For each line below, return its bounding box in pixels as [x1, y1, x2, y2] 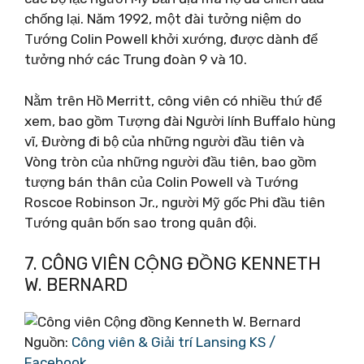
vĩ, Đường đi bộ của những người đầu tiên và [24, 132, 305, 149]
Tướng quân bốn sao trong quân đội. [24, 214, 257, 231]
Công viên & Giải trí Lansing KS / [71, 334, 275, 350]
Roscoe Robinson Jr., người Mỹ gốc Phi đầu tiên [24, 193, 325, 210]
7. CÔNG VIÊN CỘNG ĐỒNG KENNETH [24, 253, 321, 275]
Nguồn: [24, 334, 71, 350]
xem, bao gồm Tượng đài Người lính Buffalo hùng [24, 112, 336, 129]
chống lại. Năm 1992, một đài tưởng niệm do [24, 11, 301, 27]
